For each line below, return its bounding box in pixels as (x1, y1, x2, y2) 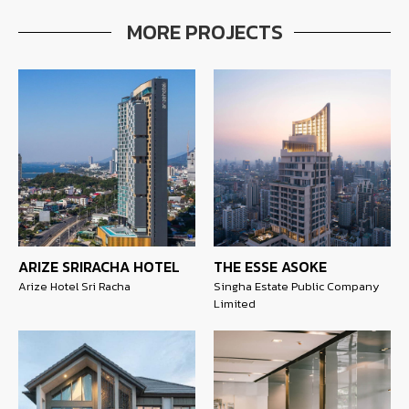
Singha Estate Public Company (214, 278, 379, 295)
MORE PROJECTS (126, 16, 283, 47)
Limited (214, 295, 256, 312)
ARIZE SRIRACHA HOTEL (18, 256, 180, 278)
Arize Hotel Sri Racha (18, 278, 131, 295)
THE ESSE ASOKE (214, 256, 327, 278)
